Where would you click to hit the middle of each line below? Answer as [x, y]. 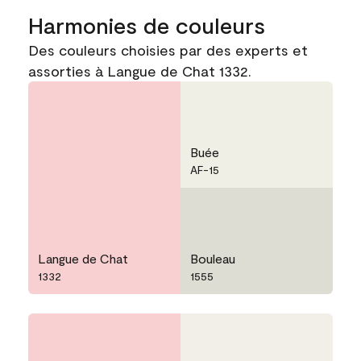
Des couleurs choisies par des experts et [168, 50]
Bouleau [213, 259]
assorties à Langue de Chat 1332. [140, 71]
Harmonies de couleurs [147, 25]
